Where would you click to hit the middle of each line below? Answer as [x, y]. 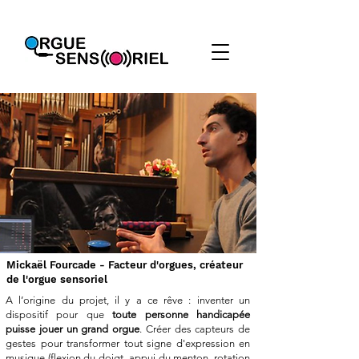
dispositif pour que [59, 315]
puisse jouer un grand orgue [73, 329]
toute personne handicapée [182, 315]
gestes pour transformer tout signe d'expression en [128, 343]
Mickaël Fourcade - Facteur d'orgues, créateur [125, 265]
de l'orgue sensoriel [57, 279]
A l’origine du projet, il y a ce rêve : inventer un [128, 300]
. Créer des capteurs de [195, 329]
